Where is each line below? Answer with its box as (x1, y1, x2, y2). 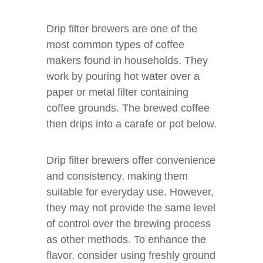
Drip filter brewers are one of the (46, 23, 197, 35)
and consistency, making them (46, 170, 188, 182)
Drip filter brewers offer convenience (46, 154, 215, 166)
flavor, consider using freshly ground (46, 249, 215, 261)
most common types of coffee (46, 39, 184, 50)
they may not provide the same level (46, 202, 215, 214)
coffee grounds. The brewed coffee (46, 102, 210, 114)
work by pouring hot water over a (46, 70, 200, 82)
